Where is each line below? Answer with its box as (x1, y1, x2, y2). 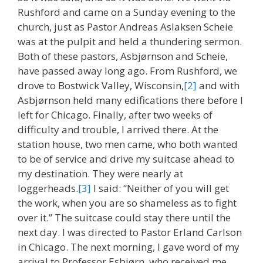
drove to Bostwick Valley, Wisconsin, (18, 78, 184, 92)
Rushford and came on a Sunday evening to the (18, 5, 235, 19)
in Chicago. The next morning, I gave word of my (18, 240, 240, 254)
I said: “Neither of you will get (91, 181, 229, 195)
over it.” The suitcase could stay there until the (18, 210, 231, 224)
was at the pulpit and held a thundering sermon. (18, 34, 242, 48)
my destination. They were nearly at (18, 166, 183, 180)
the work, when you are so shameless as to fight (18, 195, 237, 210)
